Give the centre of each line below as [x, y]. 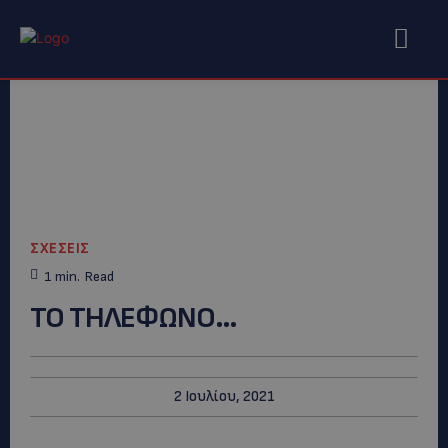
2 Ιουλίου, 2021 [224, 396]
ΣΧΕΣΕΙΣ [60, 249]
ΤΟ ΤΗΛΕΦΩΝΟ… [133, 317]
